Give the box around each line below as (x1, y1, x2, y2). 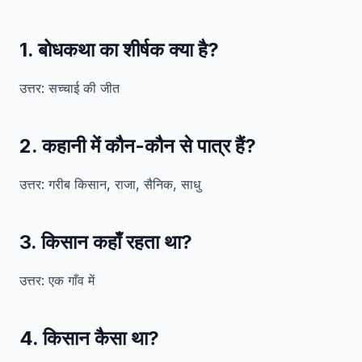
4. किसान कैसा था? (19, 326, 159, 350)
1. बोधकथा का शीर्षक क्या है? (19, 38, 219, 61)
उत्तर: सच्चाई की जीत (19, 80, 120, 96)
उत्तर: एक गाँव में (19, 272, 95, 288)
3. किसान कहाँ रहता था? (19, 230, 192, 254)
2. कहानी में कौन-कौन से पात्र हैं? (19, 134, 256, 158)
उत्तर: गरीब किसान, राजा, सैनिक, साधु (19, 176, 200, 192)
